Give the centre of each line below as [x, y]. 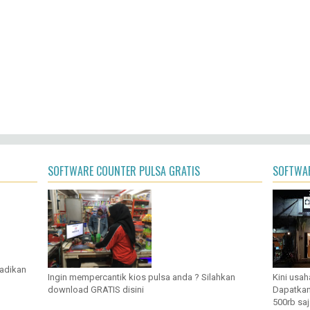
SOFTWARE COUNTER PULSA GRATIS [124, 171]
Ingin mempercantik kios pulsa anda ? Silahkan [142, 277]
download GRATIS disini [96, 289]
